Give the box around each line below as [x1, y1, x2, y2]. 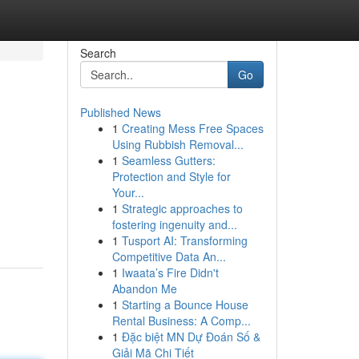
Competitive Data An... [111, 248, 226, 264]
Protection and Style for [111, 168, 231, 184]
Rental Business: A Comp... [111, 313, 251, 329]
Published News [79, 104, 161, 120]
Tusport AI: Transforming [121, 232, 248, 248]
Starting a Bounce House [121, 296, 248, 313]
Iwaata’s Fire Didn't [121, 264, 219, 280]
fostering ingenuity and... [111, 216, 237, 232]
